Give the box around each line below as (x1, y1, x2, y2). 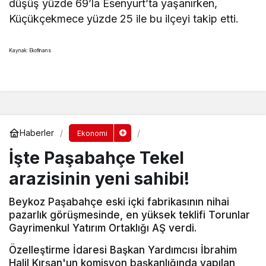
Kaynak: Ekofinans (9, 47, 52, 53)
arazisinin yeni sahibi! (9, 168, 189, 189)
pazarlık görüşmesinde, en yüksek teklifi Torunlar (9, 208, 250, 221)
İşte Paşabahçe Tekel (9, 147, 184, 168)
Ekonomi (77, 128, 107, 138)
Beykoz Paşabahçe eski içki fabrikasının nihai (9, 195, 229, 208)
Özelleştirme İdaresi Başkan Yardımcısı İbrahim (9, 243, 237, 256)
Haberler (20, 128, 54, 138)
